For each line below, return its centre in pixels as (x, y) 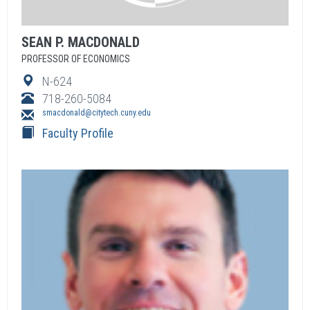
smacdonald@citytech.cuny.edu (97, 113)
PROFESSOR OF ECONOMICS (76, 59)
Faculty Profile (78, 133)
